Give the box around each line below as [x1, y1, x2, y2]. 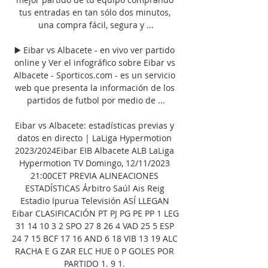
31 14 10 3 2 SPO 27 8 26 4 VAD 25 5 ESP [15, 220, 174, 232]
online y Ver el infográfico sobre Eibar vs [14, 56, 175, 68]
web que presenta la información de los [14, 81, 175, 93]
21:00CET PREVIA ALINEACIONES [31, 169, 159, 181]
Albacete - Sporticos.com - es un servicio [14, 69, 175, 81]
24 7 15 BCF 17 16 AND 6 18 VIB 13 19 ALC [12, 232, 178, 244]
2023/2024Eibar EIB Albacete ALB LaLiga [15, 144, 174, 156]
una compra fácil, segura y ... [38, 19, 154, 31]
